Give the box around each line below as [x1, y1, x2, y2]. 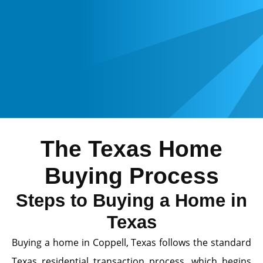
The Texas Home [41, 136, 222, 161]
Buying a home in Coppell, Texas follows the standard [12, 235, 251, 249]
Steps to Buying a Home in [16, 190, 247, 211]
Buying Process [44, 163, 219, 188]
